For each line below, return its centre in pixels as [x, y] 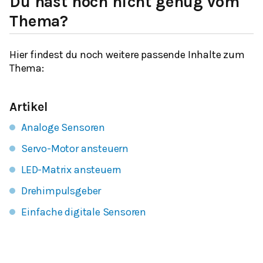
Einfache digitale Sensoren [84, 212]
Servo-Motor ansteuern [75, 148]
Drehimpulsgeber [61, 190]
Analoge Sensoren [63, 127]
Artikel [28, 107]
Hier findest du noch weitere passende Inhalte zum [127, 54]
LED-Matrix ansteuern [72, 169]
